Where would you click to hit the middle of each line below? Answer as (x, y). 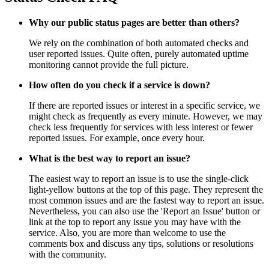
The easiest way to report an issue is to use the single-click (139, 179)
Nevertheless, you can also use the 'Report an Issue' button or (144, 211)
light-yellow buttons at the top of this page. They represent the (146, 190)
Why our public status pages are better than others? (134, 23)
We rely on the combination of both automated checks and (139, 43)
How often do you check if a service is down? (119, 85)
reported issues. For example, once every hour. (117, 138)
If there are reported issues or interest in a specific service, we (144, 106)
